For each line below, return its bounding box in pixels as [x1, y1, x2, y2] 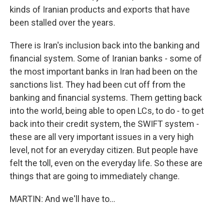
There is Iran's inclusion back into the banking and [10, 40, 200, 50]
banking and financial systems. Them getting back [10, 93, 202, 103]
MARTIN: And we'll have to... [10, 194, 115, 204]
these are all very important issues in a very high [10, 132, 194, 142]
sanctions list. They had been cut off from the [10, 79, 186, 90]
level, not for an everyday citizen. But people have [10, 145, 198, 155]
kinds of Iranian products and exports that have [10, 4, 190, 15]
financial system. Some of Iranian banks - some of [10, 53, 202, 63]
